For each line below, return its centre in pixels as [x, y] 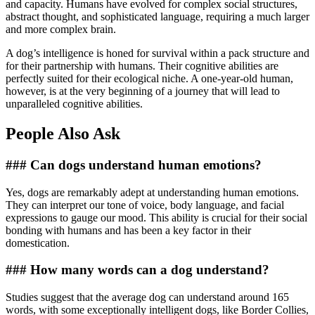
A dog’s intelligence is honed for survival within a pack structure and [157, 53]
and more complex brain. [61, 30]
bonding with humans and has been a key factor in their [128, 230]
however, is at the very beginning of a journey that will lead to [143, 91]
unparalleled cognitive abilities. [74, 104]
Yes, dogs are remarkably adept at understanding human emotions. [152, 192]
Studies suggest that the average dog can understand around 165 [147, 297]
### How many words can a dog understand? [137, 270]
